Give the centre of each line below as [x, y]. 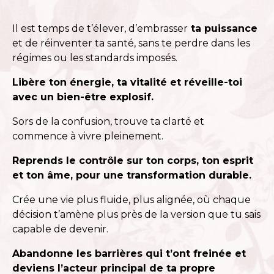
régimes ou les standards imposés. [95, 57]
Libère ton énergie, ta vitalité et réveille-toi [127, 82]
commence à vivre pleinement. [88, 136]
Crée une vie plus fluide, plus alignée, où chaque [131, 199]
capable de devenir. [60, 229]
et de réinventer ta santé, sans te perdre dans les [131, 43]
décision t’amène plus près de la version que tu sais [136, 214]
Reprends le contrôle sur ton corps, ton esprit [133, 160]
